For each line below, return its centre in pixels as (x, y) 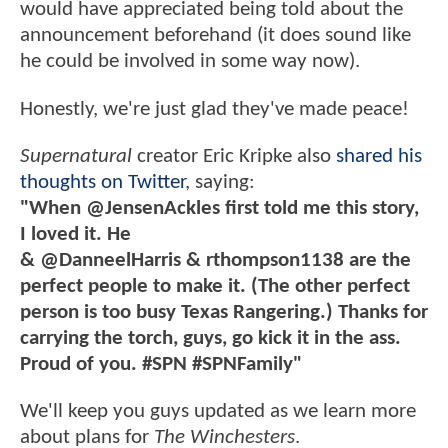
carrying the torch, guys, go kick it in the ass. (210, 339)
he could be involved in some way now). (190, 62)
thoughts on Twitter (102, 183)
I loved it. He (75, 235)
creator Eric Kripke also (234, 157)
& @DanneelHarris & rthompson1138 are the (215, 261)
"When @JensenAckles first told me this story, (219, 209)
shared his (379, 157)
